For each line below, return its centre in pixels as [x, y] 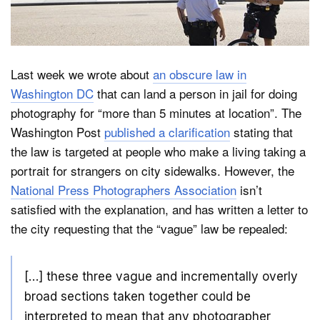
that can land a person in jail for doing [195, 93]
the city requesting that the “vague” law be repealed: [149, 228]
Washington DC [52, 93]
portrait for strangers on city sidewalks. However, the [152, 170]
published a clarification [167, 131]
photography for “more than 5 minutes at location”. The [156, 112]
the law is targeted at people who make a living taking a [158, 151]
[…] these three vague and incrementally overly [161, 276]
